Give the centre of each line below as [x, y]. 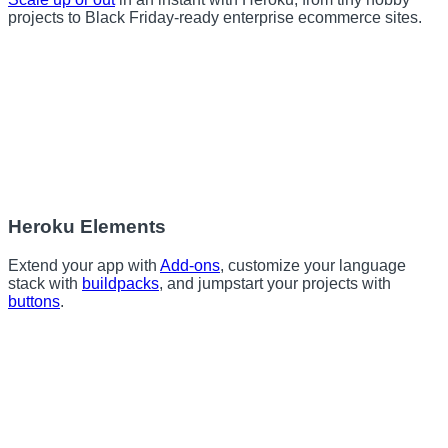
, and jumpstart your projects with [275, 283]
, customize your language [313, 265]
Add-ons [190, 265]
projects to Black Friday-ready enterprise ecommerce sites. [215, 18]
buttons [34, 301]
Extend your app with [84, 265]
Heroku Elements [87, 227]
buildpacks [120, 283]
